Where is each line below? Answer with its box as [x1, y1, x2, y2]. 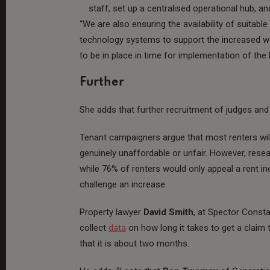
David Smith [143, 206, 193, 218]
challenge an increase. [80, 178, 167, 190]
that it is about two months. [80, 237, 189, 249]
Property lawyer [80, 206, 143, 218]
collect [80, 222, 108, 233]
